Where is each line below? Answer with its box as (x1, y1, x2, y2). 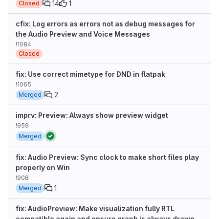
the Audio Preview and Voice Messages (16, 30, 150, 38)
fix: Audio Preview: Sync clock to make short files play (16, 153, 199, 161)
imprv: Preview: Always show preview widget (16, 111, 168, 119)
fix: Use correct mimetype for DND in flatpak (16, 70, 165, 78)
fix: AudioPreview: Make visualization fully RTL (16, 204, 175, 213)
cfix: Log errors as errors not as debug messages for (16, 20, 195, 28)
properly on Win (16, 163, 70, 172)
